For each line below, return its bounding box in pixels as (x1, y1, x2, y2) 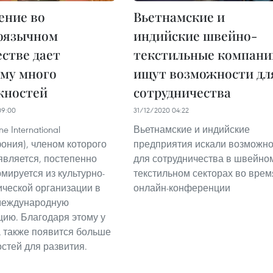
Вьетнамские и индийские (133, 122, 250, 135)
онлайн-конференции (133, 181, 230, 194)
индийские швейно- (133, 26, 257, 44)
